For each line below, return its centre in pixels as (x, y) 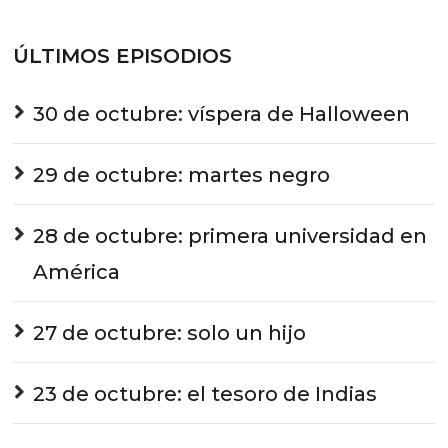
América (77, 272)
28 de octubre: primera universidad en (230, 236)
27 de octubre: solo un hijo (170, 333)
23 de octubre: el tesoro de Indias (205, 394)
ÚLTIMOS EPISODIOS (123, 56)
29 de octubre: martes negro (182, 175)
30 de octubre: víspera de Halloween (222, 114)
